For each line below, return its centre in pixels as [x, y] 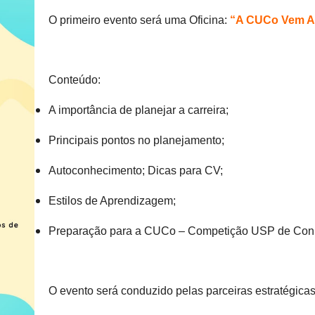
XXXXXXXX [71, 261]
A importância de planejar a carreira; [139, 110]
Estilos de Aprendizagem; [112, 201]
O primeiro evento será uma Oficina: [139, 20]
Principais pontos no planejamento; [136, 141]
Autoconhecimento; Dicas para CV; [136, 171]
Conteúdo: [75, 80]
